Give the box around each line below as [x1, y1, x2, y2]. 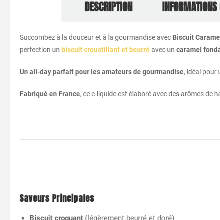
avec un [150, 45, 176, 54]
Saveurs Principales [20, 192, 94, 205]
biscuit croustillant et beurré [61, 45, 150, 54]
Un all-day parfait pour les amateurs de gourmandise [20, 67, 184, 76]
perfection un [20, 45, 61, 54]
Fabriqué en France [20, 89, 80, 98]
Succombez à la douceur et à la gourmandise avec [20, 33, 172, 41]
